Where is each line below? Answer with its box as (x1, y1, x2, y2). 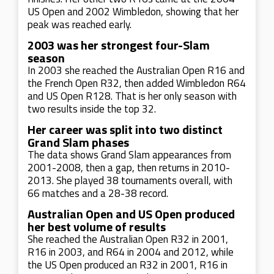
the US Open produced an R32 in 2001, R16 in (28, 257, 228, 273)
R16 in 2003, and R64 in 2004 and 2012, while (28, 244, 234, 260)
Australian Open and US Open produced (28, 204, 235, 223)
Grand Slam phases (28, 133, 129, 152)
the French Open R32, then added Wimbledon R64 (28, 75, 246, 91)
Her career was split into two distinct (28, 120, 223, 139)
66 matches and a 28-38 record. (28, 185, 168, 201)
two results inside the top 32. (28, 101, 156, 117)
